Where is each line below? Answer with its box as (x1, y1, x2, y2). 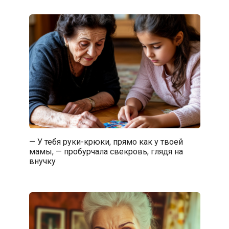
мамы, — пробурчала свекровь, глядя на (29, 146, 183, 156)
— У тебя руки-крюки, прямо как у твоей (29, 136, 183, 147)
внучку (29, 156, 56, 166)
